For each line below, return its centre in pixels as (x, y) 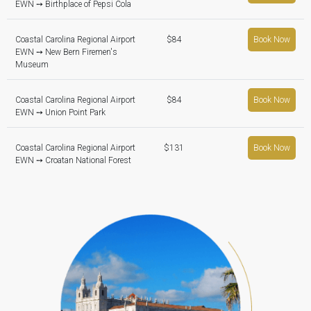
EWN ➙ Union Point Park (60, 113)
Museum (32, 65)
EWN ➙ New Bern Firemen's (66, 52)
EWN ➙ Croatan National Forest (73, 161)
